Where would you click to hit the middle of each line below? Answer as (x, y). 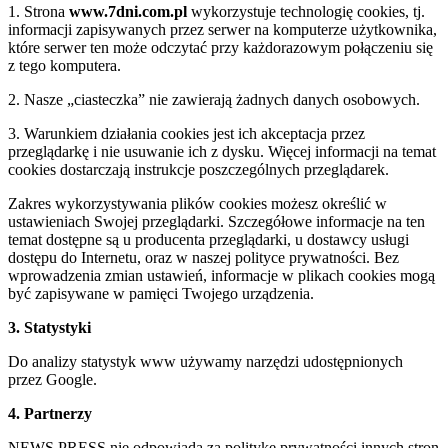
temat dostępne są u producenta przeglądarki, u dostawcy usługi (208, 239)
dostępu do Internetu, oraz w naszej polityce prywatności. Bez (203, 257)
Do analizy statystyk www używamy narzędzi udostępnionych (205, 361)
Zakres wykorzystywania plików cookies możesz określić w (197, 203)
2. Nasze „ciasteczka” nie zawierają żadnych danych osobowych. (214, 99)
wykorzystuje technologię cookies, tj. (306, 11)
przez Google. (52, 379)
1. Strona (38, 11)
